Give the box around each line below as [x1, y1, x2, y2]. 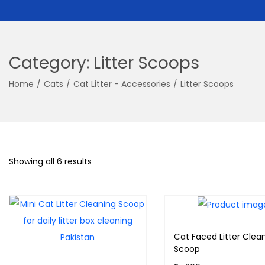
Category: [9, 51, 93, 75]
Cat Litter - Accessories [73, 78, 170, 90]
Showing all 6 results [9, 156, 92, 167]
